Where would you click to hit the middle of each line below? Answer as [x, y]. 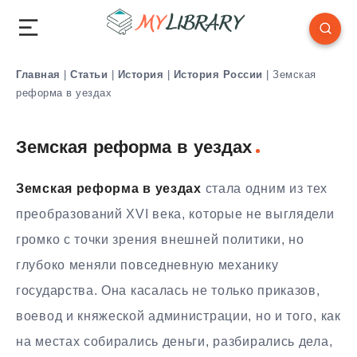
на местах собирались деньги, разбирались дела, [175, 341]
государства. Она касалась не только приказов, [168, 290]
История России [218, 74]
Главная [38, 74]
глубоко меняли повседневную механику [147, 265]
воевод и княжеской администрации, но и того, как [178, 316]
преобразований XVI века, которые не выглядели [175, 214]
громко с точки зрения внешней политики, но [160, 239]
